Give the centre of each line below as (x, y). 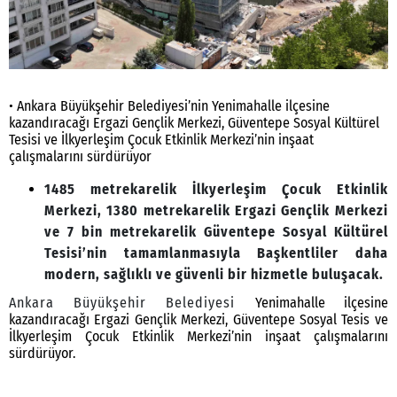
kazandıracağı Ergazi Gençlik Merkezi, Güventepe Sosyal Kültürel (194, 123)
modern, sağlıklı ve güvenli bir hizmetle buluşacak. (214, 275)
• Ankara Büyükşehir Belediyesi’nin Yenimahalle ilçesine (169, 106)
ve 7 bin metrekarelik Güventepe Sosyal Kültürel (216, 232)
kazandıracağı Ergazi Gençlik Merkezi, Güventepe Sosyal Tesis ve (198, 320)
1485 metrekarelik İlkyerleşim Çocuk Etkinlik (216, 190)
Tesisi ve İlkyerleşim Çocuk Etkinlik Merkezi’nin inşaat (161, 140)
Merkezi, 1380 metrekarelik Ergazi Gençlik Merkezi (216, 211)
